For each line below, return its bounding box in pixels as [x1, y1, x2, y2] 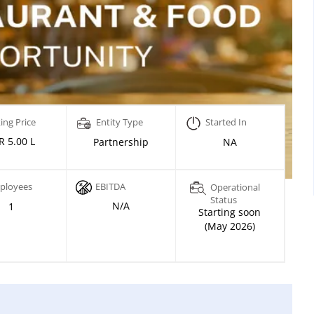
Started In [205, 116, 247, 129]
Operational [210, 181, 260, 194]
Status [210, 193, 237, 207]
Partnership [93, 135, 149, 149]
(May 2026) [204, 219, 255, 233]
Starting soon [198, 205, 261, 219]
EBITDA [95, 180, 125, 193]
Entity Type [95, 116, 143, 129]
